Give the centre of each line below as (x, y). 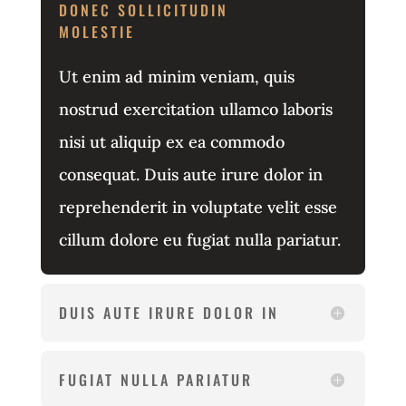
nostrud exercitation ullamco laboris (195, 110)
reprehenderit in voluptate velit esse (198, 208)
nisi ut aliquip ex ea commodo (171, 142)
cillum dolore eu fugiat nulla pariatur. (199, 240)
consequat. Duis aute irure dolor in (190, 175)
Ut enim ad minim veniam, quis (176, 77)
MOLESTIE (97, 32)
